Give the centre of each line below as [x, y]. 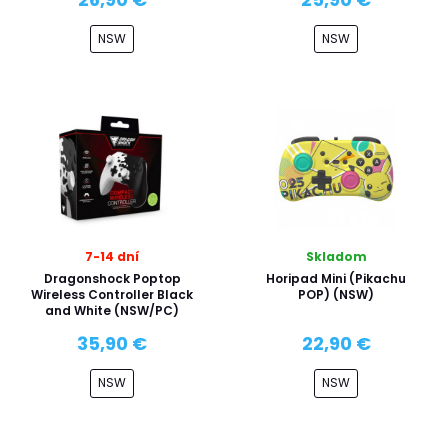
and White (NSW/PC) [112, 310]
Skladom [336, 256]
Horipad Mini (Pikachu [336, 278]
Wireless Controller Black [112, 294]
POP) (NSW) [336, 294]
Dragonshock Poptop [112, 278]
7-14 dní [112, 256]
